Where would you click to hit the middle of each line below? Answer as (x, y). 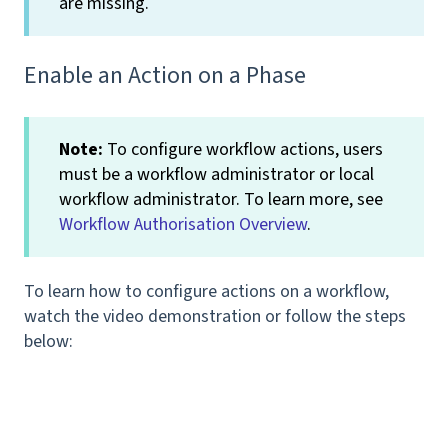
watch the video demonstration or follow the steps (215, 317)
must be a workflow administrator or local (216, 174)
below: (48, 342)
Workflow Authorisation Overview (183, 224)
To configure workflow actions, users (243, 149)
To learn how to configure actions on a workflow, (206, 292)
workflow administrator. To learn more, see (221, 199)
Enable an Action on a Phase (165, 76)
